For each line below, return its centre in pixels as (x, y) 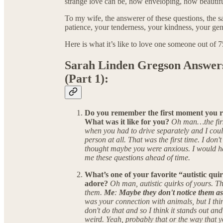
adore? (97, 184)
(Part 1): (87, 78)
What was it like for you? (128, 122)
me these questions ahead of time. (137, 158)
